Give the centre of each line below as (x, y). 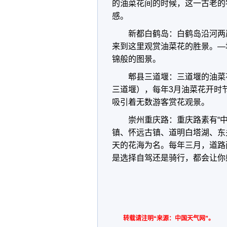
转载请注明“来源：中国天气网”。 (169, 218)
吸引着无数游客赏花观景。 (161, 102)
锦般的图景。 (136, 59)
